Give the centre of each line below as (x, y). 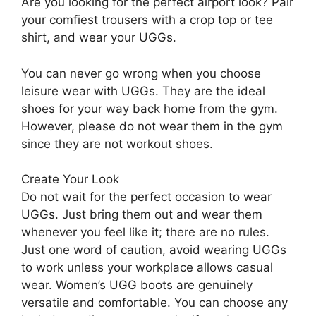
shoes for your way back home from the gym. (150, 108)
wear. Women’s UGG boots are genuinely (137, 285)
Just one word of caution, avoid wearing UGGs (154, 250)
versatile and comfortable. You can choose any (154, 303)
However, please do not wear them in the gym (152, 126)
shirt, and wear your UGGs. (99, 37)
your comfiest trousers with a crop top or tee (147, 20)
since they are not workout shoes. (117, 144)
